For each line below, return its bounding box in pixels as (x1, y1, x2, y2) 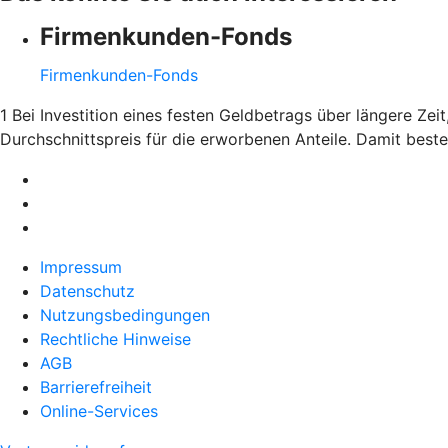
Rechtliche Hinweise (40, 328, 191, 349)
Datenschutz (40, 280, 135, 301)
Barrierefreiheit (40, 376, 152, 397)
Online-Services (40, 400, 158, 421)
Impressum (40, 256, 122, 277)
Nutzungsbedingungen (40, 304, 210, 325)
